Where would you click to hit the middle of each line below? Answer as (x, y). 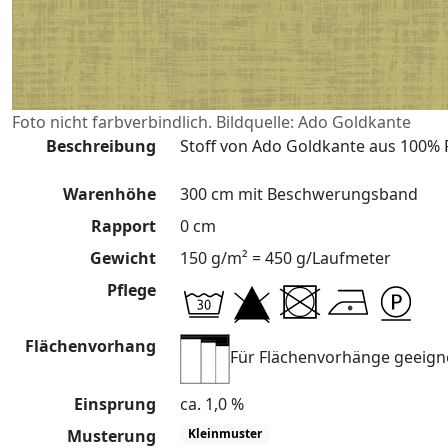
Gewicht (123, 258)
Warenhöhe (109, 194)
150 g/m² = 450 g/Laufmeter (285, 258)
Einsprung (115, 404)
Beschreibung (101, 146)
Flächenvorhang (90, 346)
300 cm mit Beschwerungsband (299, 194)
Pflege (131, 290)
